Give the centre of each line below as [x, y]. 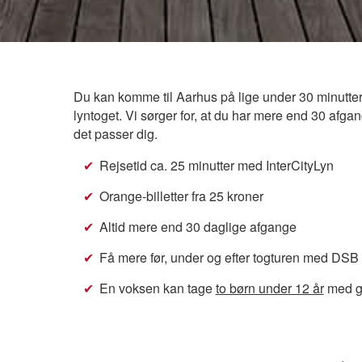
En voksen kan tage [157, 288]
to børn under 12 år [269, 288]
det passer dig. [115, 133]
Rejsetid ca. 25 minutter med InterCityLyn [216, 165]
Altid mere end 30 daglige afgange [198, 226]
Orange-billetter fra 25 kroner [181, 196]
